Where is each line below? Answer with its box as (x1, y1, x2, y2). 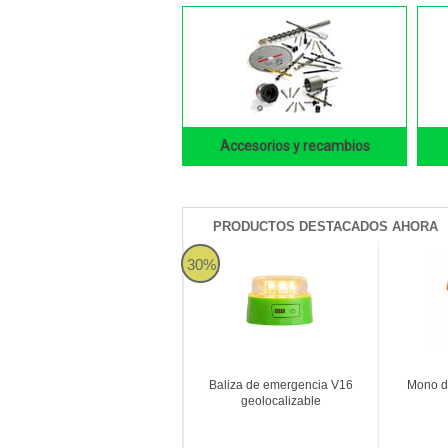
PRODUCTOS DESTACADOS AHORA (213, 218, 438, 234)
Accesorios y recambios (219, 137, 370, 154)
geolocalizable (241, 393, 322, 408)
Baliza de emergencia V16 (209, 377, 354, 392)
